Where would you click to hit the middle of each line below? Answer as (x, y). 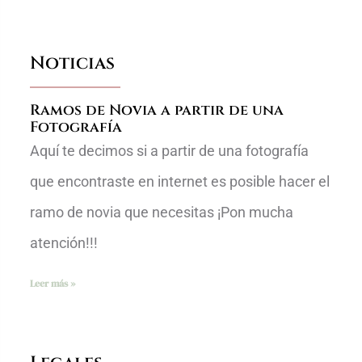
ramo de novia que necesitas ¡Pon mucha (162, 213)
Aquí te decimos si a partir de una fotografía (170, 151)
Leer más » (53, 284)
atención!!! (64, 243)
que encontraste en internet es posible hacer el (180, 182)
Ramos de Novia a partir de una (157, 111)
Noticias (73, 63)
